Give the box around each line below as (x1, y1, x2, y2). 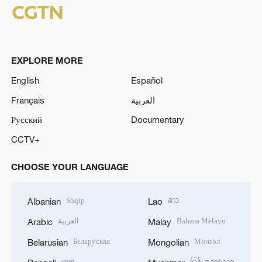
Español (131, 74, 163, 85)
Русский (11, 114, 42, 125)
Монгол (194, 235, 220, 247)
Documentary (131, 114, 184, 125)
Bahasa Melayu (177, 215, 226, 227)
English (11, 74, 39, 85)
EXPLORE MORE (11, 54, 83, 65)
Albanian (27, 196, 61, 207)
